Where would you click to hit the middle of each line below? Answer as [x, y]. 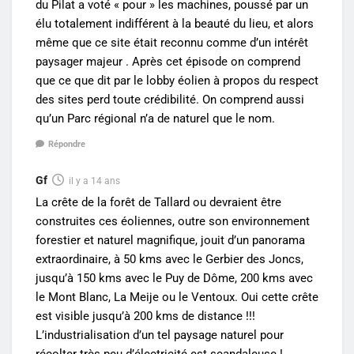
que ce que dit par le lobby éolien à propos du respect [177, 80]
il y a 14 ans [94, 181]
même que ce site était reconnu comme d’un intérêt [172, 42]
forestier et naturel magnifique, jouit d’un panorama [170, 241]
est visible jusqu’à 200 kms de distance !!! [145, 316]
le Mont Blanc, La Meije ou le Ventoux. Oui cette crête [177, 298]
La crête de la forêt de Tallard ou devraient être [158, 203]
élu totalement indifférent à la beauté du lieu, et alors [175, 23]
